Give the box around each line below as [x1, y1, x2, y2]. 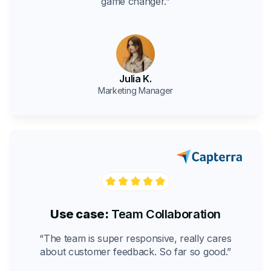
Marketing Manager [97, 85, 174, 96]
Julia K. [119, 73, 152, 85]
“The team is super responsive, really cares [39, 232, 232, 245]
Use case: [50, 207, 109, 222]
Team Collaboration [108, 207, 221, 222]
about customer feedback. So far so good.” [40, 246, 231, 258]
